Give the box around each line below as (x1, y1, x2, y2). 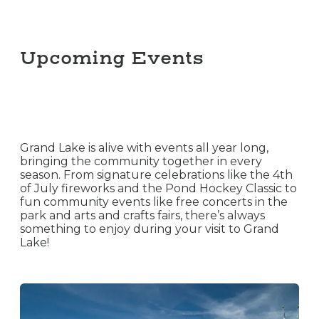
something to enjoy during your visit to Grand (20, 222, 279, 236)
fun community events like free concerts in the (20, 195, 288, 209)
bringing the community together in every (20, 155, 262, 169)
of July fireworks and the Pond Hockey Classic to (20, 182, 297, 196)
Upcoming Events (20, 46, 204, 70)
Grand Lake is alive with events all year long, (20, 141, 268, 155)
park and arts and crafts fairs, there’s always (20, 209, 265, 223)
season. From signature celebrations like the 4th (20, 168, 293, 182)
